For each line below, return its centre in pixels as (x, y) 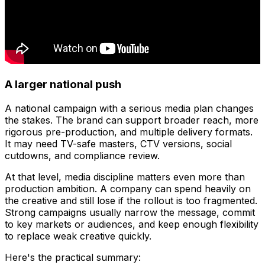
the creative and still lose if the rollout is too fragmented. (131, 200)
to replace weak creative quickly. (78, 236)
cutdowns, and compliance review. (82, 155)
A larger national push (63, 85)
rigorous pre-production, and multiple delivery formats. (129, 132)
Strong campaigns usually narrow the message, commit (130, 212)
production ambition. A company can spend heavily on (128, 188)
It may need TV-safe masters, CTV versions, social (118, 143)
